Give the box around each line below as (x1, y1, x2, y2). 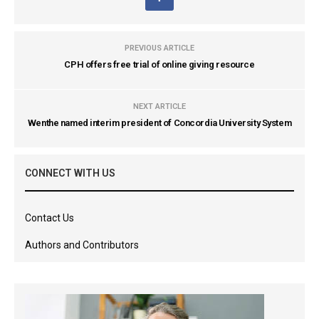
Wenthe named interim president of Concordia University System (27, 117, 292, 128)
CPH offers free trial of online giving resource (64, 59, 255, 70)
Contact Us (25, 212, 74, 224)
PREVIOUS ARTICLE (125, 43, 194, 53)
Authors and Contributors (25, 239, 139, 251)
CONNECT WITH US (25, 167, 115, 179)
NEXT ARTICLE (133, 102, 186, 111)
